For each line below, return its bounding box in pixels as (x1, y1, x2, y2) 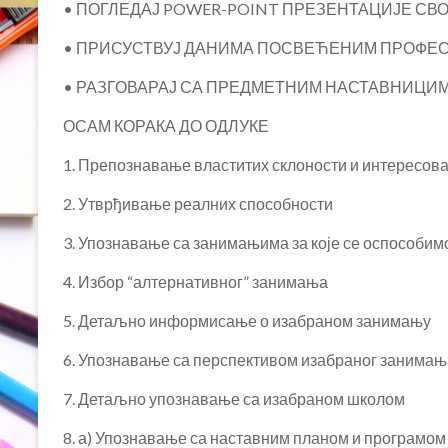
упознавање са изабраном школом (149, 389, 405, 408)
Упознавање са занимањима (78, 233, 292, 252)
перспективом (193, 350, 298, 369)
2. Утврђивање (63, 194, 174, 213)
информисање (149, 311, 257, 330)
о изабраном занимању (257, 311, 431, 330)
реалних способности (174, 194, 333, 213)
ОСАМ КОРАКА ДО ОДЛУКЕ (63, 116, 269, 135)
